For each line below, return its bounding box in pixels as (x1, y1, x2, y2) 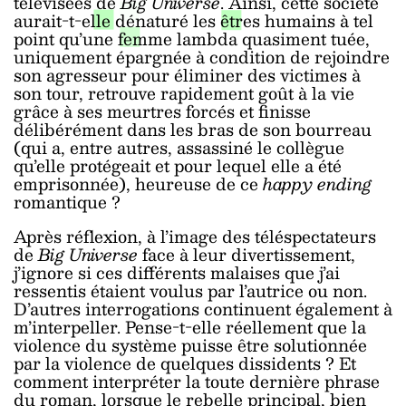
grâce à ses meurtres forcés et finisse (14, 96, 311, 125)
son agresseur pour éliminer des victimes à (14, 60, 361, 89)
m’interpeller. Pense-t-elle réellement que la (14, 312, 366, 341)
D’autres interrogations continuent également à (14, 294, 392, 323)
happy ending (263, 169, 372, 198)
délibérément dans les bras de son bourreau (14, 114, 372, 143)
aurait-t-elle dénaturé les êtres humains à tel (14, 5, 373, 34)
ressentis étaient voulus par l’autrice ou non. (14, 275, 367, 304)
